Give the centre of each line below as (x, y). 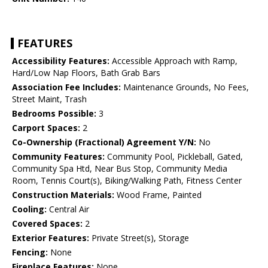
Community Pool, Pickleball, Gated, (174, 157)
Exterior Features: (51, 238)
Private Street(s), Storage (139, 238)
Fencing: (30, 252)
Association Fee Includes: (66, 87)
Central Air (68, 209)
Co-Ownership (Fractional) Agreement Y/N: (104, 142)
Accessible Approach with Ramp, (173, 61)
